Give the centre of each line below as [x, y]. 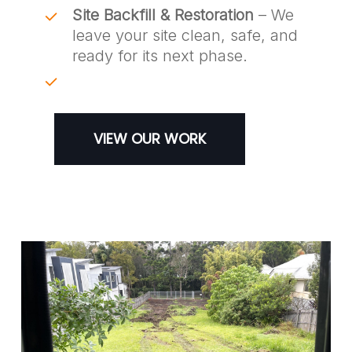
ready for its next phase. [159, 55]
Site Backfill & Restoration [163, 15]
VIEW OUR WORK [149, 138]
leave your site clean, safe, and [185, 35]
